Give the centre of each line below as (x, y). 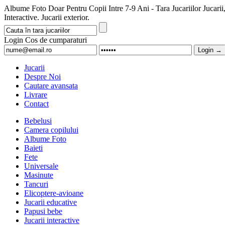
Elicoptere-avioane (54, 193)
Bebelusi (38, 121)
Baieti (33, 148)
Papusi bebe (43, 211)
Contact (36, 104)
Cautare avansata (51, 86)
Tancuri (36, 184)
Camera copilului (51, 130)
